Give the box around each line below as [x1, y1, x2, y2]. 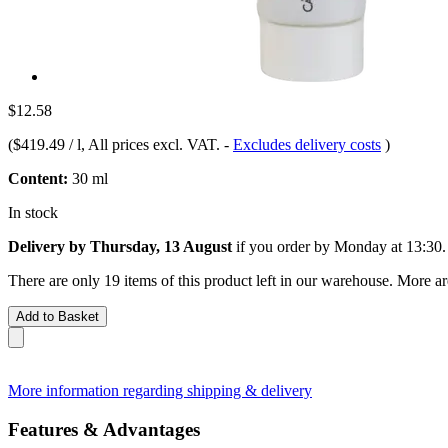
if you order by [232, 237, 334, 255]
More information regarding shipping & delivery [8, 381, 312, 399]
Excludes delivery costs [233, 135, 381, 153]
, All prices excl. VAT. [81, 135, 224, 153]
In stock [8, 203, 58, 221]
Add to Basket [16, 308, 99, 324]
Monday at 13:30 [334, 237, 442, 255]
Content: [8, 169, 68, 187]
